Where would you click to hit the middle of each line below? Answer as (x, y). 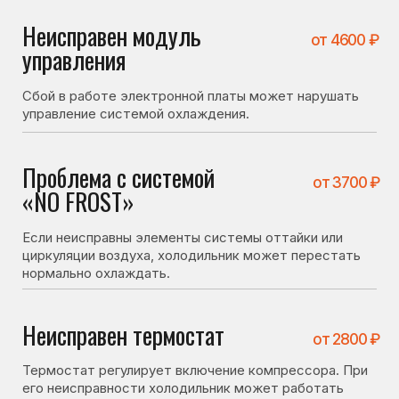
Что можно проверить (118, 348)
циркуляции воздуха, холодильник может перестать (154, 49)
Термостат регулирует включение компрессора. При (156, 142)
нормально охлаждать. (77, 64)
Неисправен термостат (99, 112)
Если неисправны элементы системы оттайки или (147, 35)
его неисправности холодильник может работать (147, 156)
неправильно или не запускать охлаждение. (130, 170)
